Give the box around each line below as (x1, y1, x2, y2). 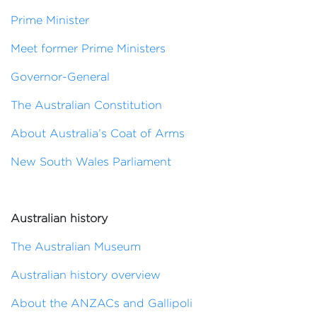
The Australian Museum (11, 241, 144, 253)
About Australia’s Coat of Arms (11, 127, 188, 139)
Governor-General (11, 71, 110, 83)
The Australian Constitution (11, 99, 166, 111)
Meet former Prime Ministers (11, 42, 166, 54)
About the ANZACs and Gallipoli (11, 297, 192, 309)
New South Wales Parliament (11, 156, 171, 168)
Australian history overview (11, 269, 161, 281)
